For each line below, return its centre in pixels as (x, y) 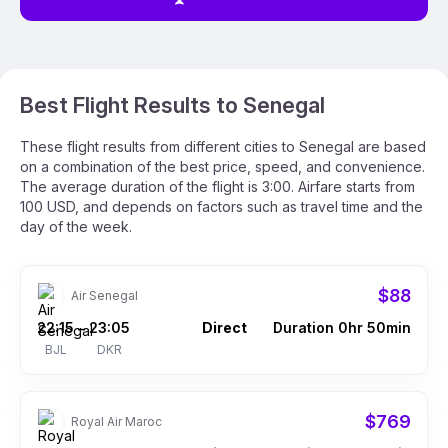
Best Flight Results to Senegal (172, 105)
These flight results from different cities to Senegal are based (223, 146)
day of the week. (76, 226)
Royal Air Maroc (116, 421)
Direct (224, 327)
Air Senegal (104, 295)
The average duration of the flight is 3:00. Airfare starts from (217, 186)
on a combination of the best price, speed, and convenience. (222, 166)
